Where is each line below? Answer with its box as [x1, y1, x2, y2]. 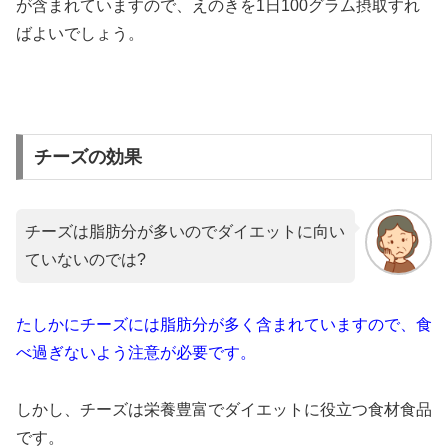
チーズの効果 [33, 146, 142, 167]
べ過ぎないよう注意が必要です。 [16, 344, 256, 362]
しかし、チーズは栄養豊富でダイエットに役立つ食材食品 [16, 401, 432, 419]
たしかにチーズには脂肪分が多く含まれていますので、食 [16, 316, 432, 334]
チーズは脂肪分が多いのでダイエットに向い [25, 222, 345, 240]
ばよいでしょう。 [16, 25, 144, 43]
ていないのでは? [25, 250, 146, 268]
